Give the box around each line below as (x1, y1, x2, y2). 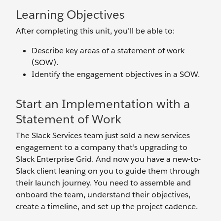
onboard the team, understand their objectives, (16, 189, 190, 200)
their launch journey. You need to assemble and (16, 178, 191, 188)
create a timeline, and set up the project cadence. (16, 201, 198, 212)
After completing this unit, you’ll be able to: (16, 26, 175, 36)
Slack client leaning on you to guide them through (16, 166, 200, 176)
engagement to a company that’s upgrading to (16, 142, 187, 152)
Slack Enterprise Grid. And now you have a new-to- (16, 154, 201, 164)
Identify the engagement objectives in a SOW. (32, 69, 200, 79)
